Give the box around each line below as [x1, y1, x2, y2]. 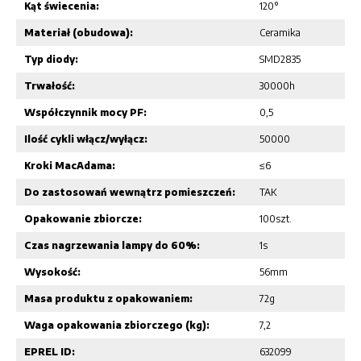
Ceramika [259, 26, 301, 39]
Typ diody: [24, 52, 78, 65]
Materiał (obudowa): [24, 26, 133, 39]
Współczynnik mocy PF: [24, 106, 147, 118]
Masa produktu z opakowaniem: [24, 292, 193, 305]
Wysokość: [24, 265, 81, 278]
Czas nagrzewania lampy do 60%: [24, 239, 200, 251]
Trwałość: [24, 79, 75, 92]
